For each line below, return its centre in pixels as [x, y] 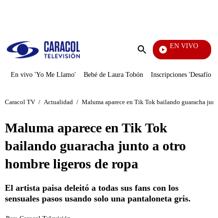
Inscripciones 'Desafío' [182, 75]
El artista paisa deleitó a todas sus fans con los [92, 188]
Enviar [152, 59]
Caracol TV [20, 102]
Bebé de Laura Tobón [113, 75]
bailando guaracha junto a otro [95, 146]
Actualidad [58, 102]
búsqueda [156, 68]
